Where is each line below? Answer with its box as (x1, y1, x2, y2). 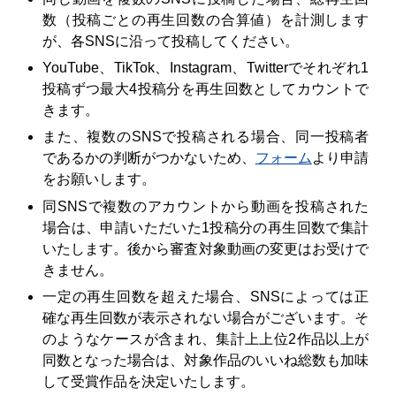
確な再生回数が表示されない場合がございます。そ (42, 310, 369, 326)
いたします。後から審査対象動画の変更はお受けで (42, 240, 369, 256)
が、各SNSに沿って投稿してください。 (42, 33, 299, 49)
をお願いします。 (42, 171, 156, 187)
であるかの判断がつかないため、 (42, 150, 255, 166)
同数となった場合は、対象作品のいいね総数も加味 (42, 353, 369, 369)
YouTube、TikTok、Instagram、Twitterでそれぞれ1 (42, 59, 369, 75)
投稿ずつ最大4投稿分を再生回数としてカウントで (42, 80, 369, 96)
